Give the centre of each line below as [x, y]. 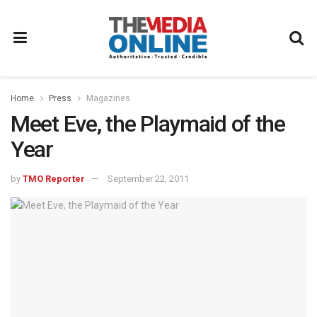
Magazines [108, 98]
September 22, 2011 [148, 178]
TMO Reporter [54, 178]
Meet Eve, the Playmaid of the [148, 124]
